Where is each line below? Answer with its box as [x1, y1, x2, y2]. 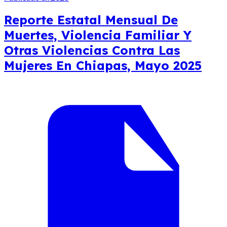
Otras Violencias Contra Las [4, 42, 180, 58]
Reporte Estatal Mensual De [4, 12, 178, 27]
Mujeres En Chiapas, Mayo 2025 [4, 57, 202, 73]
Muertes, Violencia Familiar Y [4, 27, 192, 43]
